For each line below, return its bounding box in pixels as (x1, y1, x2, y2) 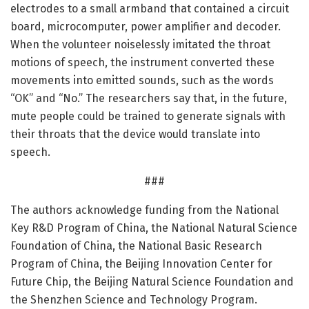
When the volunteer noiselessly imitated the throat (10, 37, 270, 51)
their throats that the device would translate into (10, 127, 260, 141)
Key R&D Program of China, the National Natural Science (10, 221, 297, 235)
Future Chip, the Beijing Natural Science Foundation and (10, 275, 294, 288)
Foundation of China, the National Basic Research (10, 239, 262, 252)
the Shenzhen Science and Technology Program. (10, 292, 257, 306)
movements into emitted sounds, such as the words (10, 73, 274, 87)
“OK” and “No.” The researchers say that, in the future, (10, 91, 287, 105)
